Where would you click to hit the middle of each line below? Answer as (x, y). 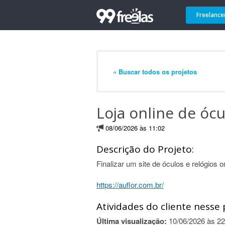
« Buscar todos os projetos (155, 71)
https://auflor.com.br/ (130, 185)
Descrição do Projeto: (145, 149)
